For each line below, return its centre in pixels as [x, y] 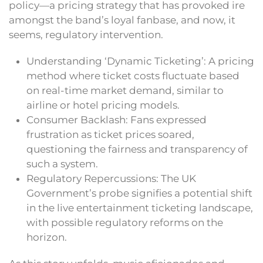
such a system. [62, 164]
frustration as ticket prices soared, [110, 135]
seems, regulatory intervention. [86, 35]
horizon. [47, 237]
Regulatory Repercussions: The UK [111, 179]
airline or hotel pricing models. [103, 105]
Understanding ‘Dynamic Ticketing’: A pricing [140, 61]
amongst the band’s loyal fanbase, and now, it [122, 20]
